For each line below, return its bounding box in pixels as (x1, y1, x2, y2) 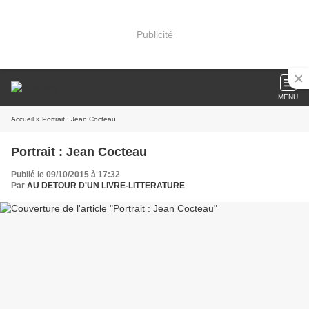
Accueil (11, 115, 34, 123)
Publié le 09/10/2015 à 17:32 (11, 170, 120, 179)
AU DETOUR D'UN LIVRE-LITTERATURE (27, 181, 185, 190)
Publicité (136, 28, 173, 40)
